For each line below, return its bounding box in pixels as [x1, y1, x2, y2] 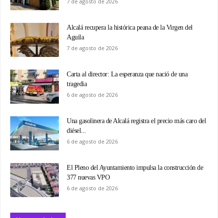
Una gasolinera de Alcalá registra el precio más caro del [67, 117, 206, 125]
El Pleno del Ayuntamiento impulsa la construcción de [67, 163, 203, 171]
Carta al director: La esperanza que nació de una [67, 70, 187, 78]
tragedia [67, 80, 87, 88]
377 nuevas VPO [67, 173, 109, 181]
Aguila [67, 33, 84, 41]
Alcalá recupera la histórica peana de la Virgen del [67, 23, 193, 31]
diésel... [67, 127, 86, 134]
